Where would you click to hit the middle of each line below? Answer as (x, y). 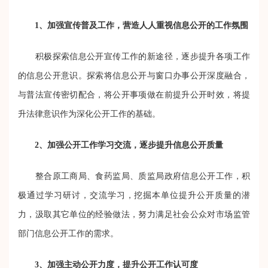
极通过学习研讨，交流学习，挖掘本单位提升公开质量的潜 (134, 195)
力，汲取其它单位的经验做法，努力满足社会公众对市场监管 (134, 214)
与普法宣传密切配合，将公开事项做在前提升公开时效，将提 (134, 95)
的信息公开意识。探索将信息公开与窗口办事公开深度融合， (134, 75)
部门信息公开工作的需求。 (68, 233)
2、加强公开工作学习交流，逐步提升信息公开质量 (129, 145)
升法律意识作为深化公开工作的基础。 (89, 114)
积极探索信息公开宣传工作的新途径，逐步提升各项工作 (134, 56)
